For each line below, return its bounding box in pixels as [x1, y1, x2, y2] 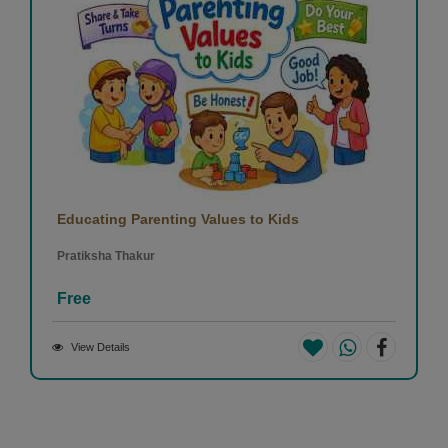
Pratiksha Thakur [57, 248, 155, 263]
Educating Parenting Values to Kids [57, 210, 299, 227]
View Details [71, 340, 130, 353]
